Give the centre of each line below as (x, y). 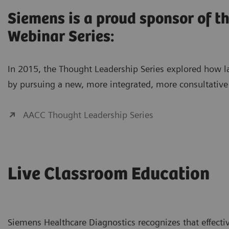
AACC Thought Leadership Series (88, 114)
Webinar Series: (61, 37)
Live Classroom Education (109, 174)
